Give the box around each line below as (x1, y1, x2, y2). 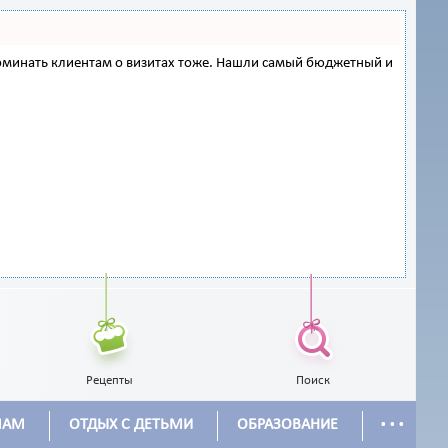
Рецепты (86, 374, 134, 387)
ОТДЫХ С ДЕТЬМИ (69, 417, 194, 433)
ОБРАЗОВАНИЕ (237, 417, 339, 433)
